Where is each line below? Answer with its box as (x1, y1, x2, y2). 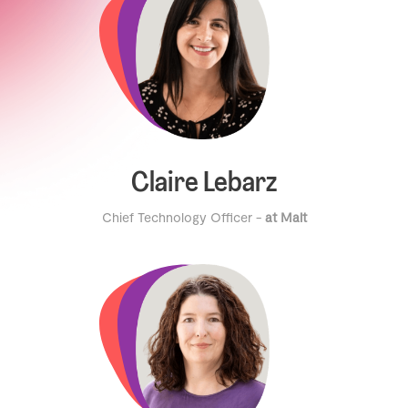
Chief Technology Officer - (101, 209, 265, 225)
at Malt (264, 209, 307, 225)
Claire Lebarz (131, 169, 277, 199)
